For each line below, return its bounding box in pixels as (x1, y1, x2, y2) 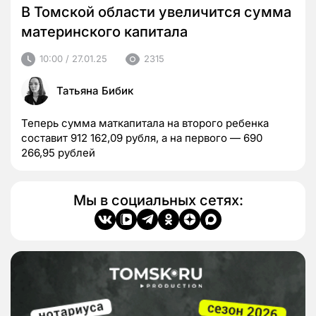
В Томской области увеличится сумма (21, 3, 291, 20)
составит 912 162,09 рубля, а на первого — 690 (21, 130, 262, 145)
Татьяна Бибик (56, 83, 133, 97)
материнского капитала (21, 23, 188, 40)
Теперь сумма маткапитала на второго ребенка (21, 116, 269, 130)
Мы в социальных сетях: (73, 191, 243, 209)
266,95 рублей (21, 145, 95, 159)
